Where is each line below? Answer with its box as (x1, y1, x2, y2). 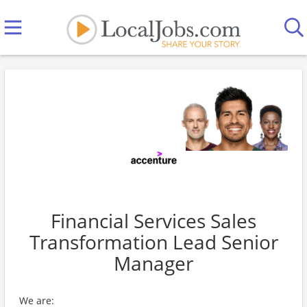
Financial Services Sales (51, 208, 256, 234)
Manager (114, 250, 193, 276)
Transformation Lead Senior (29, 229, 278, 255)
